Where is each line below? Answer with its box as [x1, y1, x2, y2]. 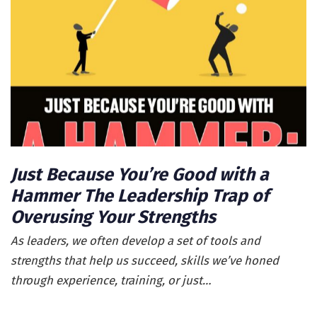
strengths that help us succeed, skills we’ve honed [11, 253, 279, 268]
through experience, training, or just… [11, 273, 211, 288]
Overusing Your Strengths [11, 207, 216, 229]
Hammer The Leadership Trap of [11, 185, 269, 207]
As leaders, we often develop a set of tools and [11, 234, 260, 248]
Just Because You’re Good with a [11, 164, 269, 186]
